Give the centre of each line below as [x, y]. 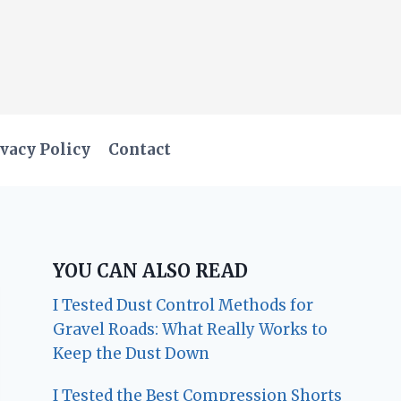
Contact [140, 150]
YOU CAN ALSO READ [151, 270]
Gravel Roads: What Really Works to [191, 329]
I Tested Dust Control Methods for [183, 305]
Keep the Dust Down [132, 353]
